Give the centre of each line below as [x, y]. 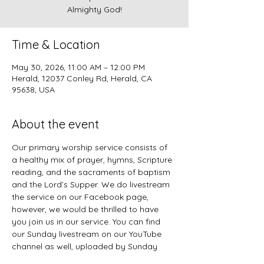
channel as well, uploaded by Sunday [86, 246]
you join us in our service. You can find [87, 222]
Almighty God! [94, 9]
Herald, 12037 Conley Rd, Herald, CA [82, 78]
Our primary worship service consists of [91, 147]
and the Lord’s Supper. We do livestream [92, 184]
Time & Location [56, 44]
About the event [55, 124]
